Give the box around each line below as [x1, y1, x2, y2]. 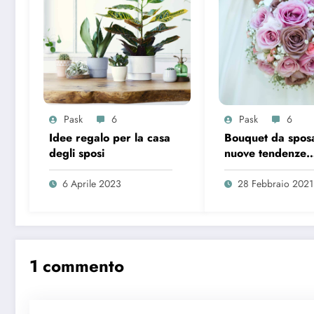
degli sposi [49, 145, 104, 162]
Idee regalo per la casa [49, 130, 170, 146]
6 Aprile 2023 [62, 177, 121, 191]
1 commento [29, 254, 124, 279]
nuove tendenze [224, 145, 306, 162]
